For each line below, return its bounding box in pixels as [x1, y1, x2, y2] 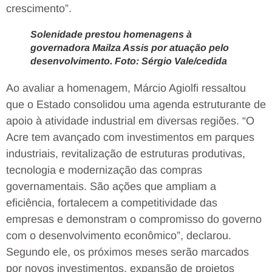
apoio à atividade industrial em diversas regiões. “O [6, 114, 254, 127]
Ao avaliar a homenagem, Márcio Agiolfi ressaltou [6, 81, 246, 94]
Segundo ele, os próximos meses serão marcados [6, 245, 249, 258]
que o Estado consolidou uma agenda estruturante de [6, 98, 266, 110]
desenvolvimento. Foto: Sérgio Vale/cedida [30, 55, 227, 66]
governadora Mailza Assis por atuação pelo [30, 42, 229, 53]
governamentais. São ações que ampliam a [6, 180, 216, 192]
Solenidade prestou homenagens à [30, 29, 192, 39]
